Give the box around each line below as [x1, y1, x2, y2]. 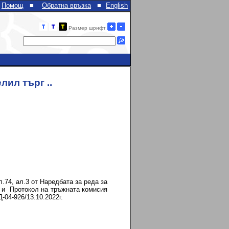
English [106, 2, 128, 9]
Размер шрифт [67, 25, 107, 31]
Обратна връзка [42, 2, 91, 9]
